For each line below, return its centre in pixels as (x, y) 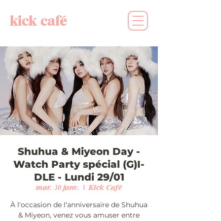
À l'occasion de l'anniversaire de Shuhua (79, 205)
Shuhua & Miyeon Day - (79, 151)
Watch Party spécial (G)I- (79, 164)
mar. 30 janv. (58, 187)
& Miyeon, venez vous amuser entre (79, 215)
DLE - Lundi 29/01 (79, 177)
